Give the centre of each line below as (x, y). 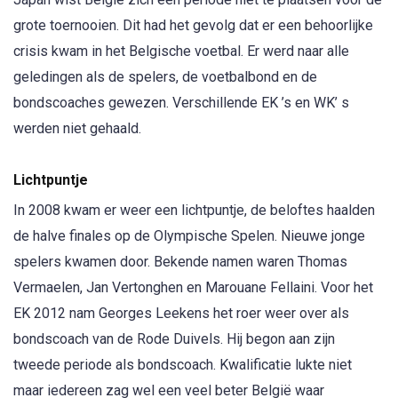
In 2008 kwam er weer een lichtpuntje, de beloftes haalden (194, 210)
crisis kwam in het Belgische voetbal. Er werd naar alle (181, 52)
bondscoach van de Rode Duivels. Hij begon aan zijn (174, 338)
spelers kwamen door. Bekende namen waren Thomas (180, 261)
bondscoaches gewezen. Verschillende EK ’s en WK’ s (181, 103)
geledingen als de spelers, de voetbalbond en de (165, 77)
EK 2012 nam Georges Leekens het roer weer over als (181, 313)
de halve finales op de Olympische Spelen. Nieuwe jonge (189, 235)
